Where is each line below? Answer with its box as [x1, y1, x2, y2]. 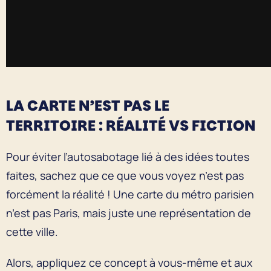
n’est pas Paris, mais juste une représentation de [6, 205, 251, 220]
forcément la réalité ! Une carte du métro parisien [6, 186, 254, 201]
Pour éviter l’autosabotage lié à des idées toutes [6, 149, 249, 164]
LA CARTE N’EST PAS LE [6, 95, 169, 116]
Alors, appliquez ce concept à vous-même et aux [6, 255, 252, 270]
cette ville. [6, 224, 60, 239]
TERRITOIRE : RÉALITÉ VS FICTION [6, 115, 258, 135]
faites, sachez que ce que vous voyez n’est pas [6, 168, 244, 183]
